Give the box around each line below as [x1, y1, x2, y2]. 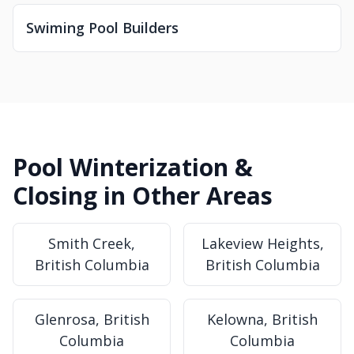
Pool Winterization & [13, 151, 253, 183]
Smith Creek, [48, 234, 135, 253]
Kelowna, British [207, 310, 318, 329]
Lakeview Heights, [201, 234, 324, 253]
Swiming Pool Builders [26, 18, 179, 37]
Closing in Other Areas [13, 179, 273, 212]
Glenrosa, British [34, 310, 149, 329]
